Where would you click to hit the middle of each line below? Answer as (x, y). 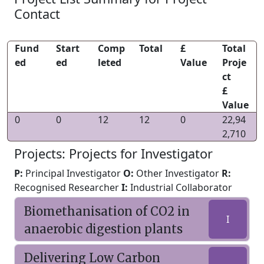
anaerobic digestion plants (103, 229)
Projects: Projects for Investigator (113, 154)
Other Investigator (178, 173)
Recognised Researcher (68, 187)
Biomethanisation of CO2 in (107, 211)
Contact (37, 14)
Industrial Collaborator (180, 187)
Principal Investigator (73, 173)
